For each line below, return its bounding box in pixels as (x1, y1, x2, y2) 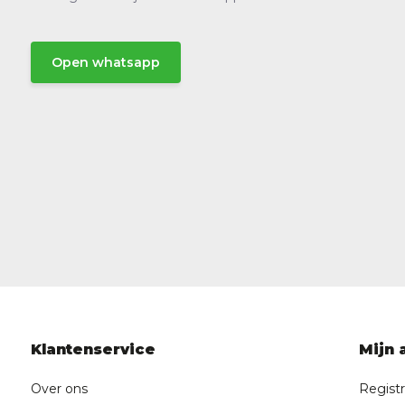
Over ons (30, 381, 88, 398)
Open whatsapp (51, 54, 160, 71)
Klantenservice (30, 341, 155, 359)
